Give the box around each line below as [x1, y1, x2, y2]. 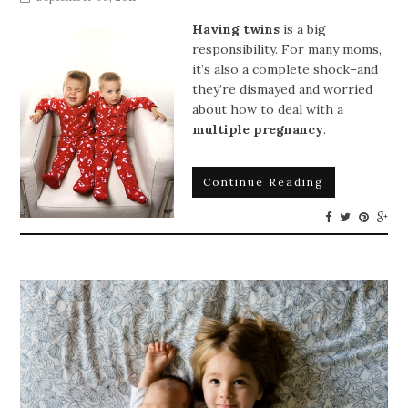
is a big [280, 20, 327, 37]
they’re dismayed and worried [192, 80, 373, 97]
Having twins [192, 20, 280, 37]
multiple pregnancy [192, 120, 324, 138]
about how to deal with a [192, 100, 344, 117]
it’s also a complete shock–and [192, 60, 379, 77]
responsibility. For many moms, [192, 40, 382, 57]
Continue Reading [203, 174, 325, 189]
